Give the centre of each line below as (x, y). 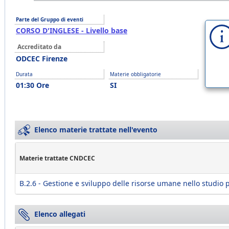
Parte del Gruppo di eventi (50, 19)
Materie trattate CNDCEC (57, 158)
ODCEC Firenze (42, 59)
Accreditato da (39, 47)
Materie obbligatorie (135, 74)
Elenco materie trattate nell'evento (96, 130)
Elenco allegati (60, 214)
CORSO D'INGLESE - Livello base (72, 30)
